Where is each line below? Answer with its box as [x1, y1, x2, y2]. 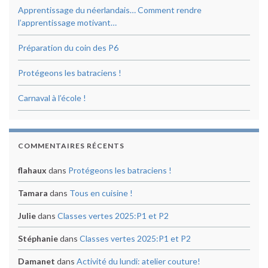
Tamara [18, 188, 48, 199]
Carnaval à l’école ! [18, 93, 86, 103]
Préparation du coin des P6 [18, 42, 118, 53]
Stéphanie [18, 233, 58, 244]
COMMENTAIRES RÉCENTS [18, 141, 124, 151]
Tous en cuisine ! [69, 188, 133, 199]
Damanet [18, 256, 55, 267]
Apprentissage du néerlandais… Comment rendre [18, 5, 202, 16]
